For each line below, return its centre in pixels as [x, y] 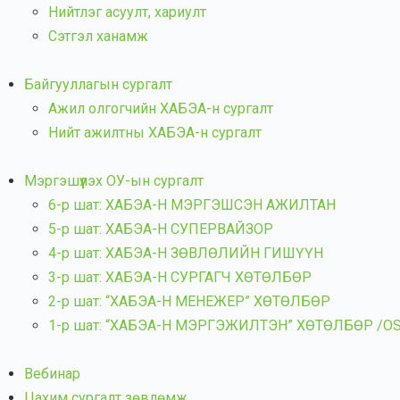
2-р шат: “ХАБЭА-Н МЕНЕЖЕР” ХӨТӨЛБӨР [189, 301]
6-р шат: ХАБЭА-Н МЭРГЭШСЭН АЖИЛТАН [192, 205]
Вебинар [52, 374]
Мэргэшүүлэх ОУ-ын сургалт [114, 181]
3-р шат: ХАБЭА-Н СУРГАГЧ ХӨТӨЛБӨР [180, 277]
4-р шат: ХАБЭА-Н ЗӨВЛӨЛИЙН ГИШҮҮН [186, 253]
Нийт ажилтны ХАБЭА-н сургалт [155, 133]
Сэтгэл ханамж [98, 36]
